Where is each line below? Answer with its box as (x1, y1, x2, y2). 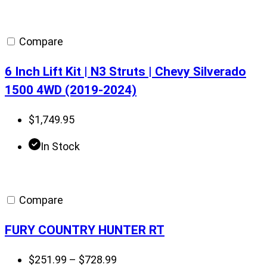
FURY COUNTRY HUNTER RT (5, 222, 164, 238)
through (116, 29, 154, 42)
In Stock (41, 140, 80, 153)
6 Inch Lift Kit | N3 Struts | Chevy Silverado (5, 64, 246, 79)
